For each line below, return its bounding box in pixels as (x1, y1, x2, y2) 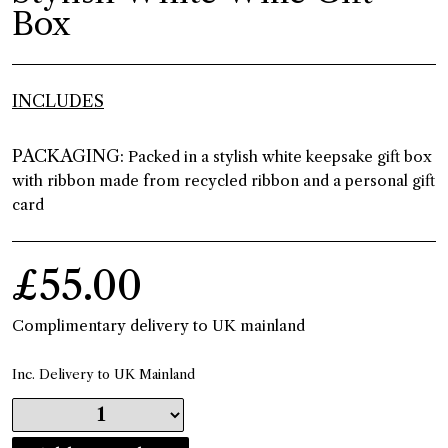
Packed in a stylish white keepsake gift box (124, 147, 432, 167)
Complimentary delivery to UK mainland (12, 316, 305, 336)
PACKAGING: (12, 146, 124, 167)
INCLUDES (12, 91, 104, 112)
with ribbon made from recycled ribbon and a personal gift (12, 171, 435, 191)
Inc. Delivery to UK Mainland (12, 366, 195, 383)
